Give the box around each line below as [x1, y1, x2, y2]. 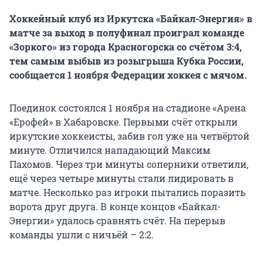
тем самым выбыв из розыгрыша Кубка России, [9, 55, 244, 68]
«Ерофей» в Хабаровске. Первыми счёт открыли [9, 116, 238, 129]
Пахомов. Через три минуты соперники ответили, [9, 158, 248, 171]
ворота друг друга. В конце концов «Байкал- [9, 200, 221, 213]
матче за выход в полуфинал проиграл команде [9, 26, 244, 39]
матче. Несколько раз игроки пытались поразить [9, 186, 245, 199]
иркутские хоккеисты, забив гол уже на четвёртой [9, 130, 249, 143]
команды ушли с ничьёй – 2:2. [9, 228, 154, 241]
